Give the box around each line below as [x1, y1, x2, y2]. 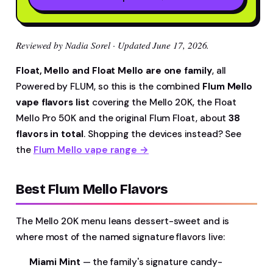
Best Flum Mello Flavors [16, 182, 168, 197]
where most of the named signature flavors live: [16, 231, 225, 243]
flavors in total [16, 128, 83, 140]
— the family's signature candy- [80, 256, 223, 268]
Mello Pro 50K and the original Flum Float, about [16, 112, 229, 124]
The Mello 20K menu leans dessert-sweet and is [16, 215, 229, 227]
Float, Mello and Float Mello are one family [16, 65, 212, 77]
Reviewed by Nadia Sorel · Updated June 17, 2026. [16, 38, 210, 51]
